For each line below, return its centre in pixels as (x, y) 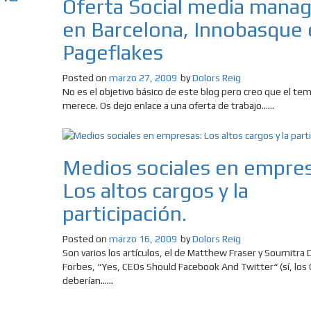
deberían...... (87, 281)
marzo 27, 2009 (143, 78)
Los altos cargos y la (155, 191)
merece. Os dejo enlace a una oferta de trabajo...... (168, 106)
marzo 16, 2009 (143, 239)
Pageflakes (112, 53)
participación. (124, 214)
